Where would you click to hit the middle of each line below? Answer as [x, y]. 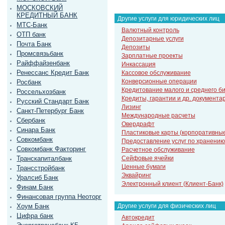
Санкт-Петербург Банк [50, 111]
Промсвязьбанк [40, 54]
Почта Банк [34, 44]
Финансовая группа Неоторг [59, 197]
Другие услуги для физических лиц [167, 206]
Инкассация [138, 65]
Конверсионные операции [159, 82]
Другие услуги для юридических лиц [168, 18]
